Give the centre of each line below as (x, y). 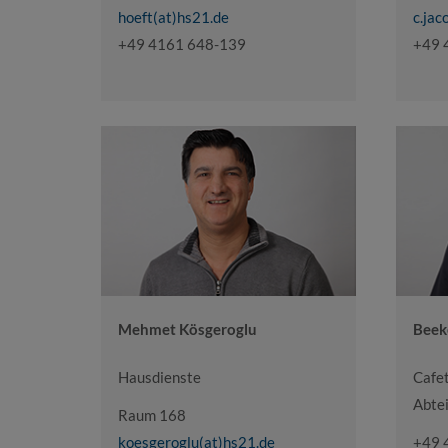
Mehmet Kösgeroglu (187, 329)
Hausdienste (159, 377)
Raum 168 (151, 414)
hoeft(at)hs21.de (173, 16)
